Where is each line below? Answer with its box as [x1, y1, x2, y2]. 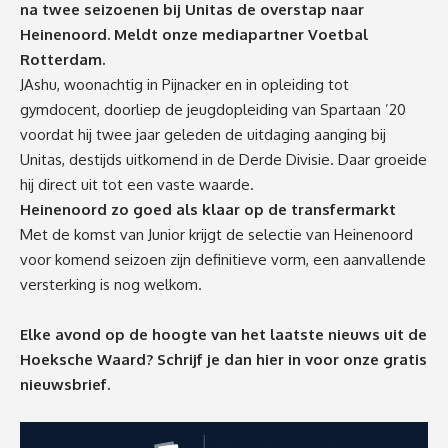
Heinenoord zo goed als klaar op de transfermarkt [20, 199, 396, 219]
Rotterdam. [20, 49, 105, 69]
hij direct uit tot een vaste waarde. [20, 174, 254, 194]
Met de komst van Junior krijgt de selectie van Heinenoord [20, 224, 413, 244]
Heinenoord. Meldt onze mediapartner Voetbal [20, 24, 368, 44]
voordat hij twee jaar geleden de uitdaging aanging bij [20, 124, 386, 144]
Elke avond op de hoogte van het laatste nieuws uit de [20, 324, 427, 344]
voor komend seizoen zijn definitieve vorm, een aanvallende [20, 249, 426, 269]
